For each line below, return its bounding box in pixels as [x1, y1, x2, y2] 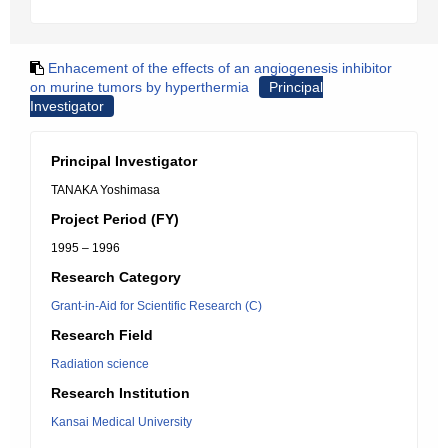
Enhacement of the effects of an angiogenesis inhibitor [48, 60, 392, 76]
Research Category [51, 269, 181, 285]
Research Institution [51, 385, 190, 401]
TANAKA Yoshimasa [51, 183, 160, 197]
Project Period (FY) [51, 211, 179, 227]
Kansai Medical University [51, 415, 192, 429]
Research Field [51, 327, 153, 343]
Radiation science [51, 357, 149, 371]
